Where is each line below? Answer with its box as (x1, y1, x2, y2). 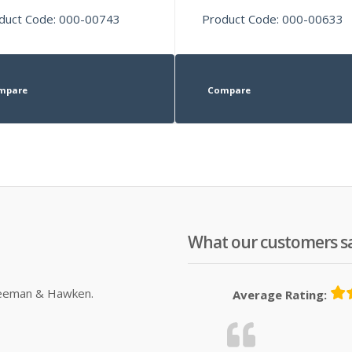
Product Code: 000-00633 (202, 10, 344, 27)
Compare (207, 83, 251, 96)
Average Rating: (233, 286, 327, 302)
